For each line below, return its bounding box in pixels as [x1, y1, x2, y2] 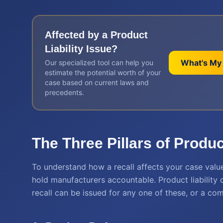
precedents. [45, 88, 84, 97]
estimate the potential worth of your [45, 68, 161, 77]
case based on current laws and [45, 78, 149, 87]
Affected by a [45, 29, 111, 40]
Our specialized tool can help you [45, 58, 153, 67]
